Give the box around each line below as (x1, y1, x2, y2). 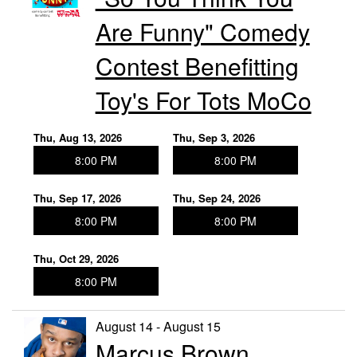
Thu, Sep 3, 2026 (172, 130, 255, 146)
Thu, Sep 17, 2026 (33, 190, 121, 206)
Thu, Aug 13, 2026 (33, 130, 122, 146)
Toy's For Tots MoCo (95, 83, 312, 118)
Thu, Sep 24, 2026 (172, 190, 261, 206)
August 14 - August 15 (95, 317, 221, 336)
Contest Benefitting (95, 49, 299, 84)
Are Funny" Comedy (95, 14, 310, 49)
